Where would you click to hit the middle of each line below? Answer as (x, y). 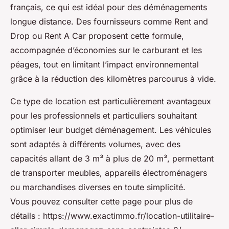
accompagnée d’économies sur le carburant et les (106, 50)
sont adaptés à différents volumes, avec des (95, 144)
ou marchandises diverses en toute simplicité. (98, 187)
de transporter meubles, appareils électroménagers (109, 173)
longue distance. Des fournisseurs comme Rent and (109, 22)
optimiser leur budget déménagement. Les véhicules (111, 130)
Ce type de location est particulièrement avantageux (111, 101)
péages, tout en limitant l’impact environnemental (105, 65)
